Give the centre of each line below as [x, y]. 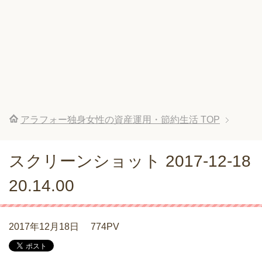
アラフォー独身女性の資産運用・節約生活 [109, 120]
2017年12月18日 [44, 227]
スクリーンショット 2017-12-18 [130, 161]
